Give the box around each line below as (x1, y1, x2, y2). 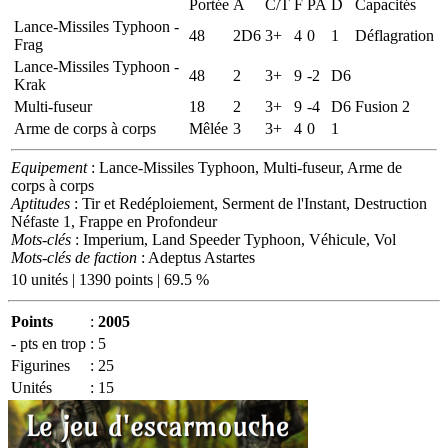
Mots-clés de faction (11, 248, 137, 266)
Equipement (11, 158, 87, 176)
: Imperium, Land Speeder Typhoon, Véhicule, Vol (71, 230, 396, 248)
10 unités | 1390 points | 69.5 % (11, 270, 209, 288)
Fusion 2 (355, 97, 410, 115)
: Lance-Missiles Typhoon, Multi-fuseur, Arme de (87, 158, 402, 176)
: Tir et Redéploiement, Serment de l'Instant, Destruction (70, 194, 427, 212)
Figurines (11, 356, 70, 374)
